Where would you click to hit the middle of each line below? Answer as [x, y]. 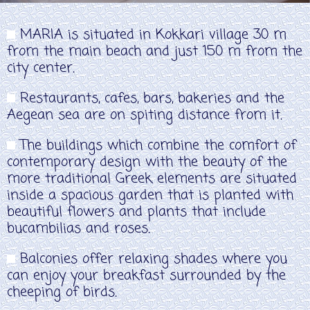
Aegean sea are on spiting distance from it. [145, 116]
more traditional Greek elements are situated [152, 179]
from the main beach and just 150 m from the [155, 52]
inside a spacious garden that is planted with [150, 196]
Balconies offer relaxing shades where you [151, 259]
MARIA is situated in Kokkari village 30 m [151, 35]
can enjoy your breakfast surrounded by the [146, 276]
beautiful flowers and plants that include [136, 212]
